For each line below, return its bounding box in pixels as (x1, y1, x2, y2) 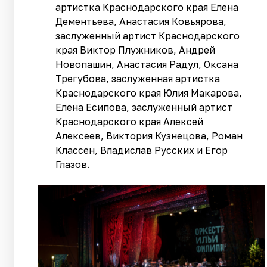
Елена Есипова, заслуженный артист (55, 101, 233, 114)
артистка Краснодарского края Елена (55, 1, 239, 14)
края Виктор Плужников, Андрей (55, 44, 216, 57)
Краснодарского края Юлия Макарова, (55, 87, 243, 100)
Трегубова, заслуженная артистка (55, 73, 221, 85)
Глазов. (55, 159, 90, 171)
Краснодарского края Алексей (55, 116, 204, 128)
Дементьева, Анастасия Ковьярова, (55, 15, 227, 28)
